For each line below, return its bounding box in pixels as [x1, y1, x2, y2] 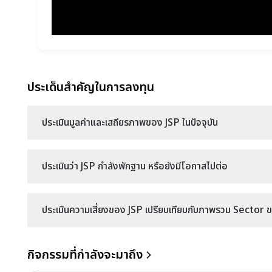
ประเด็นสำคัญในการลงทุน [27, 78, 154, 97]
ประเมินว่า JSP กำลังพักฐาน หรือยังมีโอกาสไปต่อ [42, 159, 228, 174]
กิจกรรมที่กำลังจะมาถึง [27, 246, 143, 264]
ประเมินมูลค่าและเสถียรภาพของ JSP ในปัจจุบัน [42, 115, 218, 130]
